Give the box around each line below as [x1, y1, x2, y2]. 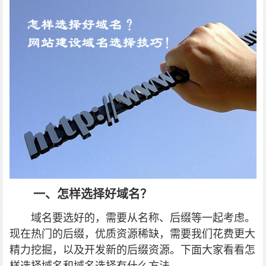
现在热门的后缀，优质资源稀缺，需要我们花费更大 [9, 227, 255, 240]
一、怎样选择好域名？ [33, 187, 152, 201]
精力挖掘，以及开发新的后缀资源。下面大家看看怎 [9, 243, 255, 256]
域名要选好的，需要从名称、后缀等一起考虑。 [31, 211, 255, 224]
